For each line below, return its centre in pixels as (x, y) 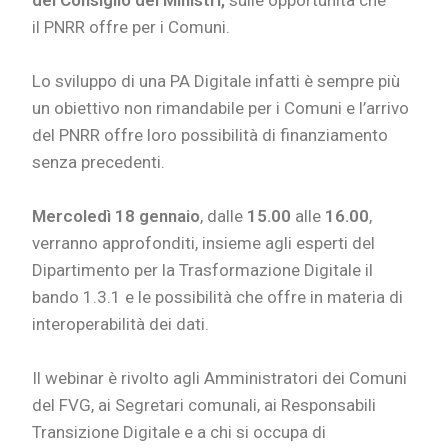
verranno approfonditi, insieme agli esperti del (204, 243)
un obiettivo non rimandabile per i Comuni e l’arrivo (221, 108)
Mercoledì (72, 216)
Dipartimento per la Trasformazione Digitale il (203, 270)
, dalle (224, 216)
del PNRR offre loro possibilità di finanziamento (210, 135)
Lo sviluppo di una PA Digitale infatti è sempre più (216, 81)
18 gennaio (158, 216)
